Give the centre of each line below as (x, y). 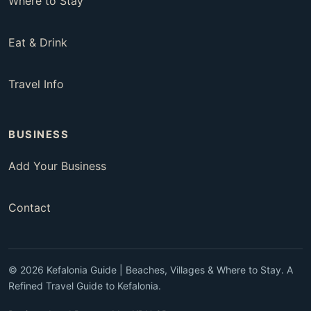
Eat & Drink (38, 43)
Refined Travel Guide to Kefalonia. (85, 286)
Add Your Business (57, 166)
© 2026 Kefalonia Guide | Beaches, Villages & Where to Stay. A (151, 270)
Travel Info (36, 84)
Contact (30, 208)
